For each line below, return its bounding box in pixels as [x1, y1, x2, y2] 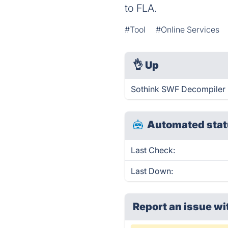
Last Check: [131, 145, 176, 155]
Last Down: [131, 166, 174, 176]
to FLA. [125, 2, 157, 14]
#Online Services [156, 24, 220, 35]
